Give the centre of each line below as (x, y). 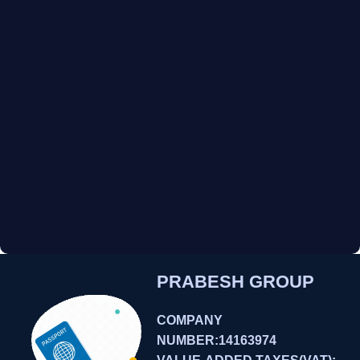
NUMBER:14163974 (217, 341)
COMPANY (190, 321)
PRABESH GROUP (236, 282)
